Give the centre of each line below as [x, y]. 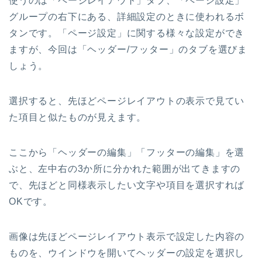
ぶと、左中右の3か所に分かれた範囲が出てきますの [125, 169]
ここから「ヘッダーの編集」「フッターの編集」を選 [127, 153]
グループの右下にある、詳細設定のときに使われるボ [127, 17]
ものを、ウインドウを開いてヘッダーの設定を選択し [127, 253]
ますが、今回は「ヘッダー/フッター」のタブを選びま [128, 50]
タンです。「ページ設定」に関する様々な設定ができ [127, 33]
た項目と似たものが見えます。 [78, 118]
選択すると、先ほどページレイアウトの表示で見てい [127, 101]
